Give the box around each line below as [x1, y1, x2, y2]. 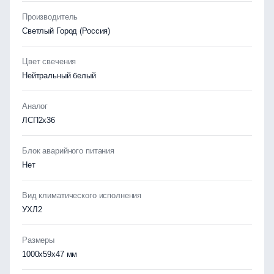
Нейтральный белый [22, 71, 96, 80]
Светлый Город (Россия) [22, 26, 111, 35]
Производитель [22, 12, 78, 21]
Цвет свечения [22, 57, 76, 66]
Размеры [22, 235, 55, 245]
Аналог [22, 102, 48, 111]
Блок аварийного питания [22, 146, 114, 155]
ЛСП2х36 [22, 116, 56, 125]
